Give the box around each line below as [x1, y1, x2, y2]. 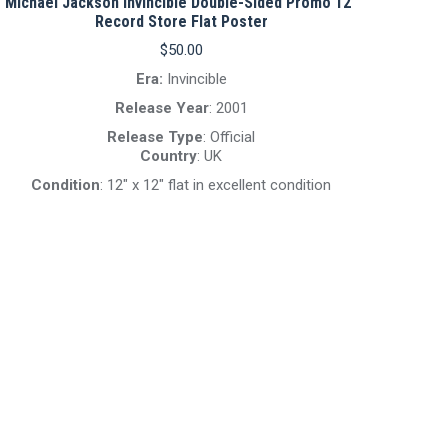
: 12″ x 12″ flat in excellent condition [100, 176, 331, 194]
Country [140, 147, 197, 165]
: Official [203, 128, 255, 146]
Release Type [107, 128, 203, 146]
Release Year [114, 99, 209, 117]
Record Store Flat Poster [94, 12, 268, 31]
